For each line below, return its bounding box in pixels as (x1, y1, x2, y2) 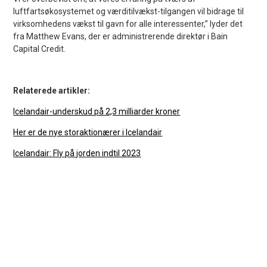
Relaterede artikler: (13, 85, 91, 95)
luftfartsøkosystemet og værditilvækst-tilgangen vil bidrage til (13, 6, 244, 16)
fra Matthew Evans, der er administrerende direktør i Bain (13, 31, 228, 41)
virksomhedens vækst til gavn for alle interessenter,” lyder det (13, 18, 243, 29)
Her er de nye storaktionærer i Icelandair (13, 127, 163, 137)
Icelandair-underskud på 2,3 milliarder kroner (13, 106, 181, 116)
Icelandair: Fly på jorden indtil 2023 (13, 148, 141, 158)
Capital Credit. (13, 44, 66, 54)
